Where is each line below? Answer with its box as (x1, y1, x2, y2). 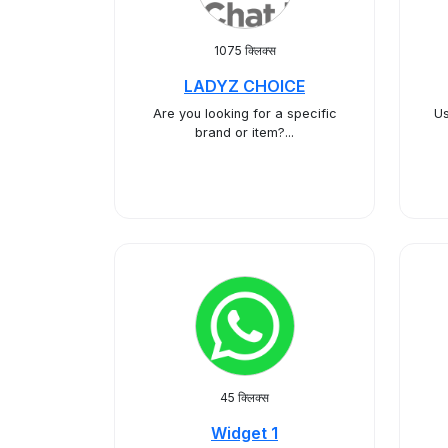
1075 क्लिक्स (213, 43, 276, 58)
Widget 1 (211, 423, 278, 443)
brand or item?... (195, 125, 294, 140)
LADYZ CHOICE (184, 76, 305, 96)
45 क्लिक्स (220, 390, 269, 405)
